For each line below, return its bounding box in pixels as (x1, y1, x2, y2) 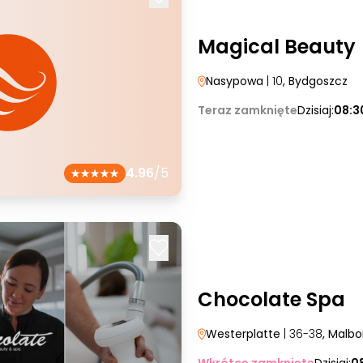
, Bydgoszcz (283, 73, 348, 89)
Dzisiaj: (297, 102, 334, 118)
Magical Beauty (198, 33, 356, 60)
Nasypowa (206, 73, 263, 89)
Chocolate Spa (198, 286, 345, 313)
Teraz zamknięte (198, 102, 297, 118)
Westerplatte (206, 326, 280, 342)
